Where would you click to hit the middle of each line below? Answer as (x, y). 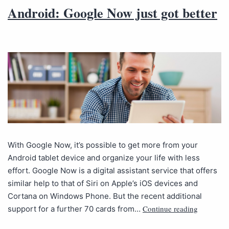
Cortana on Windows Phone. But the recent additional (105, 196)
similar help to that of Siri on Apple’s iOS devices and (103, 183)
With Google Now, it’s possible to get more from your (103, 145)
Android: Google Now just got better (112, 13)
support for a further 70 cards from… (75, 209)
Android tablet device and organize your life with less (104, 157)
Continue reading (170, 208)
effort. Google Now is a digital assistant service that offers (112, 170)
